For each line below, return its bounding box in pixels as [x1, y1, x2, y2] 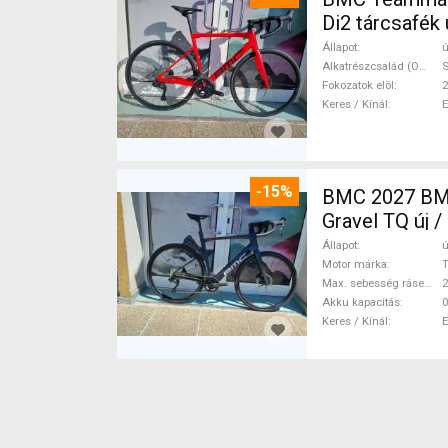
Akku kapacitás [322, 295, 400, 309]
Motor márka [322, 257, 387, 271]
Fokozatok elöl [322, 78, 394, 92]
